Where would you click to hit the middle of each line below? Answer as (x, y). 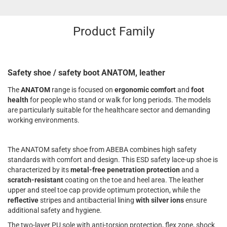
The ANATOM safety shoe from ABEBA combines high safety (102, 150)
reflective (24, 200)
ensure (195, 200)
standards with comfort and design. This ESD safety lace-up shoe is (113, 160)
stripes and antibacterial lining (88, 200)
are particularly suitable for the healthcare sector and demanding (109, 110)
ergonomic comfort (145, 90)
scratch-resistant (36, 180)
